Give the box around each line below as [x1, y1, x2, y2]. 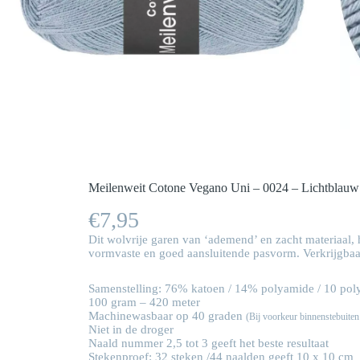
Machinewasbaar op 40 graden [88, 309, 246, 323]
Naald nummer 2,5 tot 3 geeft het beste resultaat [88, 337, 329, 350]
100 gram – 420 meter [88, 296, 200, 309]
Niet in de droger [88, 323, 174, 337]
